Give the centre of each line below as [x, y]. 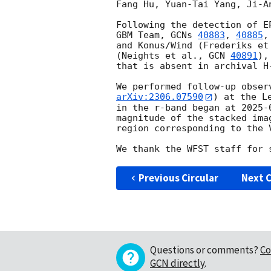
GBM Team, [143, 35]
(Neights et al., [162, 56]
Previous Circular [178, 178]
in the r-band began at [179, 107]
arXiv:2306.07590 [160, 97]
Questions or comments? [204, 250]
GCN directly [177, 263]
